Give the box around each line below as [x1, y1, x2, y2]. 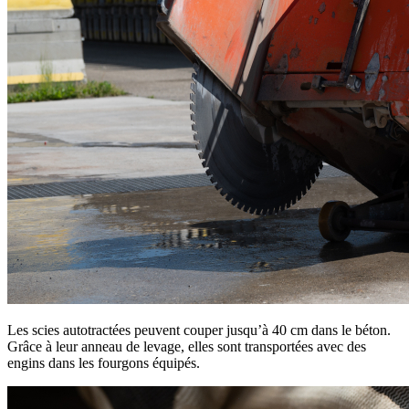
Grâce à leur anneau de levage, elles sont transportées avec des [7, 338, 366, 354]
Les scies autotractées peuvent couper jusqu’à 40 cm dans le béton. [7, 321, 391, 338]
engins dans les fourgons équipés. [7, 354, 200, 371]
